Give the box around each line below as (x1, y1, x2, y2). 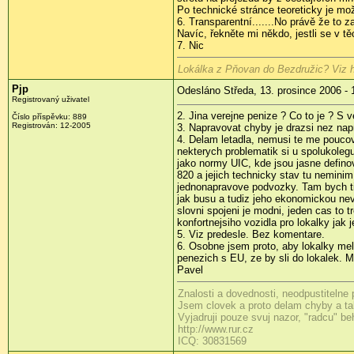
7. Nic (177, 40, 204, 52)
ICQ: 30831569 (178, 335, 247, 348)
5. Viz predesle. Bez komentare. (177, 228, 325, 241)
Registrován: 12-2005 (12, 121, 91, 130)
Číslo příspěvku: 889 (12, 112, 87, 122)
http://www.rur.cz (178, 323, 254, 336)
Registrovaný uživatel (12, 95, 89, 104)
